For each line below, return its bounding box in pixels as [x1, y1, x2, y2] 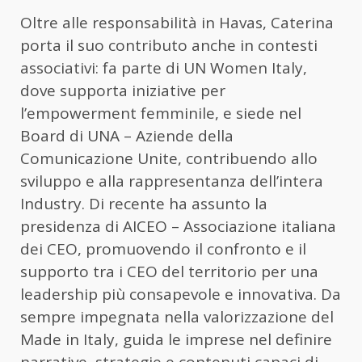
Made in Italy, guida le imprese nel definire [20, 329, 332, 351]
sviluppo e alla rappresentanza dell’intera [20, 170, 323, 192]
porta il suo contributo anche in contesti [20, 35, 318, 57]
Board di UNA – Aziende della [20, 125, 234, 147]
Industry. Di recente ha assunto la [20, 193, 267, 215]
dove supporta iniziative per [20, 80, 225, 102]
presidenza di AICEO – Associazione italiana [20, 216, 336, 238]
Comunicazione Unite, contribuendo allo [20, 148, 318, 170]
